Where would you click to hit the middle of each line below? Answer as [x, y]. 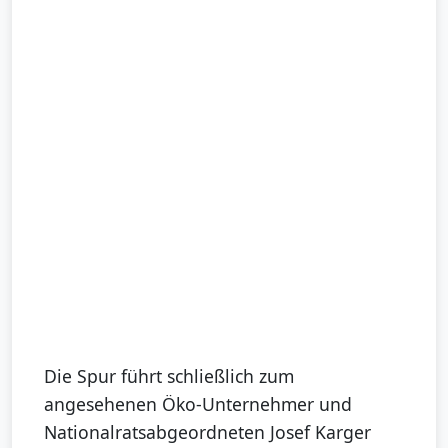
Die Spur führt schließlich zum [169, 376]
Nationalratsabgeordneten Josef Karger [207, 432]
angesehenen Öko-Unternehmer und [198, 404]
